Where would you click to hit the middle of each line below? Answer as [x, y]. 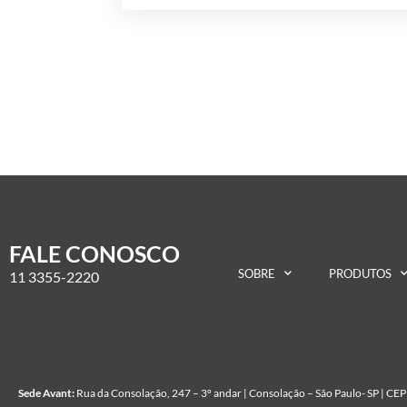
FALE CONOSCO [94, 254]
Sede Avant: [47, 392]
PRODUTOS [361, 273]
